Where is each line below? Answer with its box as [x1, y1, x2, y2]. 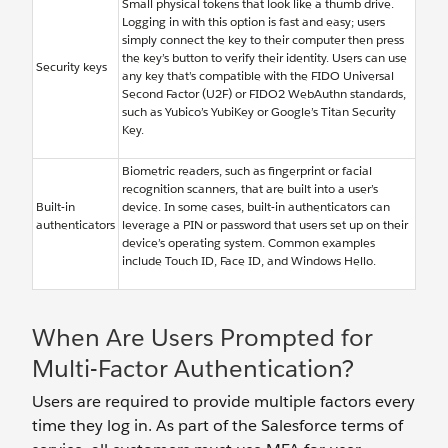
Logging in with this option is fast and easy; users [122, 13, 385, 31]
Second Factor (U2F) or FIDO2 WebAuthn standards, [122, 85, 406, 103]
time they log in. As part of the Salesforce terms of [32, 415, 403, 437]
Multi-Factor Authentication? [32, 353, 354, 385]
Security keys [36, 58, 107, 76]
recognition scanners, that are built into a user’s [122, 180, 378, 198]
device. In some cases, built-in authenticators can [122, 198, 390, 216]
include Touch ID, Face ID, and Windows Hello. [122, 252, 376, 270]
